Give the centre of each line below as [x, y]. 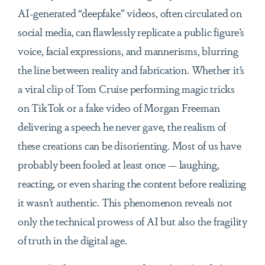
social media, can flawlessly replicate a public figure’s [131, 32]
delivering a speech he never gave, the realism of [122, 126]
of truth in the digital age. [72, 240]
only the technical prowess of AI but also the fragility [132, 221]
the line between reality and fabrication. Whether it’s [131, 70]
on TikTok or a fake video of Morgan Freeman [119, 107]
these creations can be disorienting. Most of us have [130, 145]
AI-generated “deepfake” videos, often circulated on [130, 13]
